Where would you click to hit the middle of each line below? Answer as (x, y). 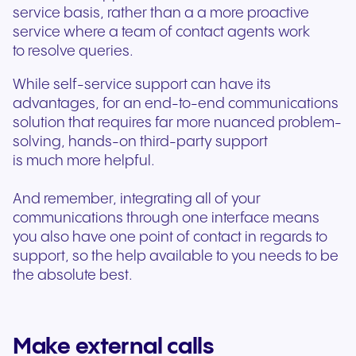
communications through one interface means (166, 219)
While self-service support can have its (142, 85)
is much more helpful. (85, 161)
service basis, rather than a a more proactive (161, 14)
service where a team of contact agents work (161, 33)
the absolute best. (74, 276)
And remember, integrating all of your (137, 199)
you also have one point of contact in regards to (170, 238)
